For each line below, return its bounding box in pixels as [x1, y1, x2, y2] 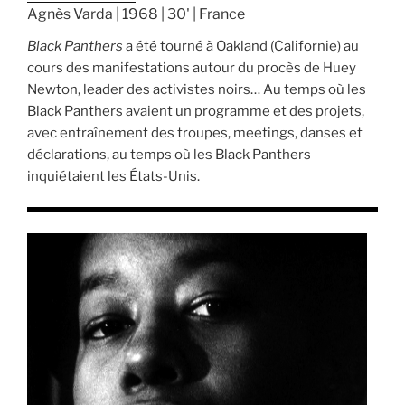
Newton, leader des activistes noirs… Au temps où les [27, 80, 366, 98]
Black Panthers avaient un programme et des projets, [27, 102, 364, 119]
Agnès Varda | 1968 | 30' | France [27, 5, 245, 23]
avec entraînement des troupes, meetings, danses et [27, 124, 363, 141]
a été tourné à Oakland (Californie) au [123, 37, 359, 54]
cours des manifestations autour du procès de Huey [27, 59, 356, 76]
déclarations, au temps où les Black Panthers [27, 146, 311, 163]
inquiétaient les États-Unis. [27, 167, 200, 184]
